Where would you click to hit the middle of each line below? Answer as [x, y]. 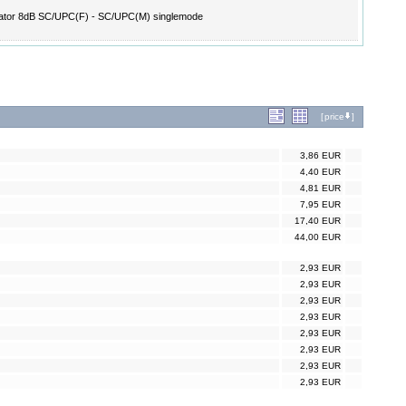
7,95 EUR [320, 205]
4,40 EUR [320, 172]
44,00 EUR [318, 237]
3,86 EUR [320, 156]
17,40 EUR [318, 221]
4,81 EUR [320, 188]
